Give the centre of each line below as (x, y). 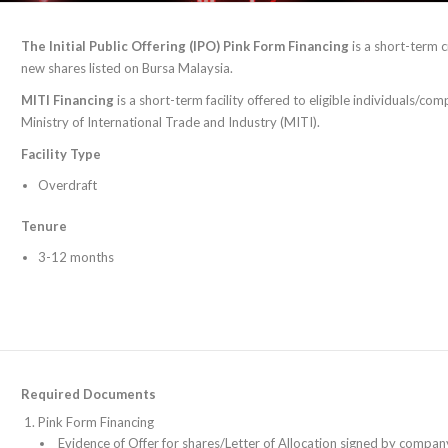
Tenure (44, 225)
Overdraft (67, 185)
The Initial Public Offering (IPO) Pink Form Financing (185, 46)
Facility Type (61, 154)
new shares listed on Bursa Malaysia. (127, 68)
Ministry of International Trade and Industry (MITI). (170, 122)
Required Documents (88, 394)
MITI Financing (67, 100)
